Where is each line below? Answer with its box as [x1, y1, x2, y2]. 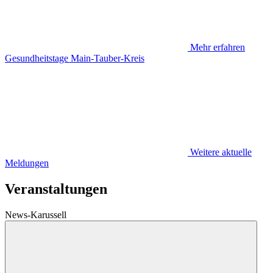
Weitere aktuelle [190, 146, 252, 157]
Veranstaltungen [5, 180, 107, 197]
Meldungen [5, 157, 49, 168]
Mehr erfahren [190, 41, 245, 52]
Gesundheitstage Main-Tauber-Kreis [5, 52, 144, 63]
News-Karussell [5, 209, 66, 220]
